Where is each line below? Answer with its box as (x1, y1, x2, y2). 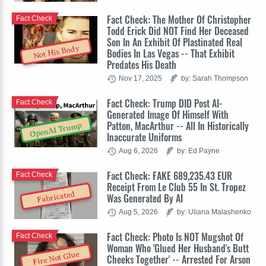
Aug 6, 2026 (119, 147, 158, 155)
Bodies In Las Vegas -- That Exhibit (107, 46, 235, 61)
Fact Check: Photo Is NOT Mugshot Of (107, 230, 243, 245)
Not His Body (32, 43, 80, 61)
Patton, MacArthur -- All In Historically (107, 119, 249, 134)
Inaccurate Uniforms (107, 130, 182, 145)
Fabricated (36, 189, 76, 205)
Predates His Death (107, 58, 176, 72)
